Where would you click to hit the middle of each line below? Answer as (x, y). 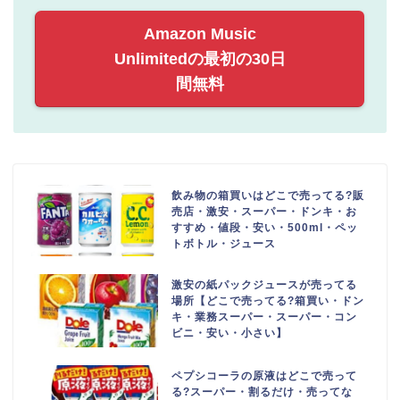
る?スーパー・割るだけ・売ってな (262, 392)
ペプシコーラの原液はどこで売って (265, 375)
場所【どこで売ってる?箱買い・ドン (268, 300)
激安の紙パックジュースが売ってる (265, 284)
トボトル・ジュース (224, 243)
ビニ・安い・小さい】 (230, 333)
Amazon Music (200, 33)
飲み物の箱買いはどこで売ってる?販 (268, 195)
